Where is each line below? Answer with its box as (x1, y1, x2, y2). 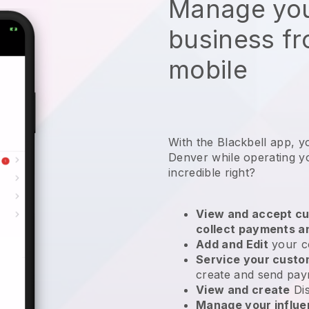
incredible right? (168, 165, 259, 179)
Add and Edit (196, 237, 268, 251)
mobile (168, 54, 248, 85)
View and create (196, 282, 290, 297)
